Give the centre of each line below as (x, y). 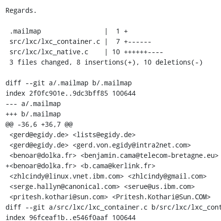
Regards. (21, 10)
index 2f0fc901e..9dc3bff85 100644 (70, 93)
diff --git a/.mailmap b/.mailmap (68, 82)
